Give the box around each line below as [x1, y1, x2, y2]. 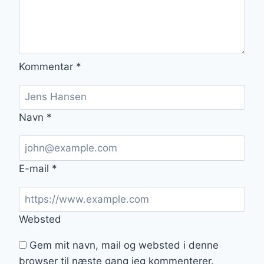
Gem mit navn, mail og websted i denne [29, 239, 219, 252]
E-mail [19, 162, 52, 174]
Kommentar [19, 60, 76, 72]
